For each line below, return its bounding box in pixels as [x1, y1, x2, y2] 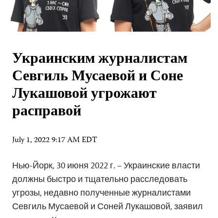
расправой [12, 100, 81, 124]
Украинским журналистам [12, 47, 187, 72]
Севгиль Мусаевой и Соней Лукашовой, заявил [12, 200, 203, 212]
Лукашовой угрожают [12, 82, 157, 107]
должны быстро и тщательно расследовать [12, 173, 187, 184]
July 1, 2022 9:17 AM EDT [12, 134, 97, 147]
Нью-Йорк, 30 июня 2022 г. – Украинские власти [12, 159, 200, 171]
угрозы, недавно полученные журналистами [12, 186, 191, 198]
